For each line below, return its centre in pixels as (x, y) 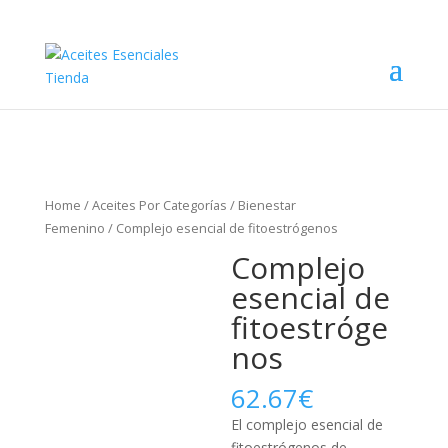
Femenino (74, 228)
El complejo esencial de (307, 424)
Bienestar (266, 205)
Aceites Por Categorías (159, 205)
